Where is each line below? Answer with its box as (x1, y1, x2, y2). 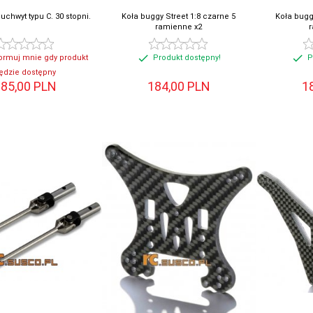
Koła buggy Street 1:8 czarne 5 (121, 12, 235, 22)
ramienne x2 (154, 22, 202, 32)
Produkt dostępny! (153, 53, 221, 63)
